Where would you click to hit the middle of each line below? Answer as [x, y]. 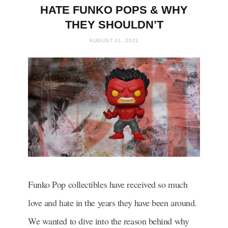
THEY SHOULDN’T [114, 25]
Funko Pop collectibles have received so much [108, 184]
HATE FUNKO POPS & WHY [114, 10]
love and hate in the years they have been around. [112, 202]
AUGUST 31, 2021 [114, 40]
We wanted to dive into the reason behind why [109, 221]
